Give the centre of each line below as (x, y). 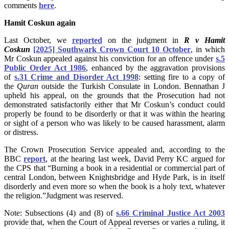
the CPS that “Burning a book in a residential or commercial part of (114, 168)
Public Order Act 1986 (45, 68)
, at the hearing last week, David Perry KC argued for (135, 159)
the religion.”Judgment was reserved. (64, 196)
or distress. (21, 132)
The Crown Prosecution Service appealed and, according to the (114, 150)
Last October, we (38, 40)
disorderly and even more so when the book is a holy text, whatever (114, 187)
